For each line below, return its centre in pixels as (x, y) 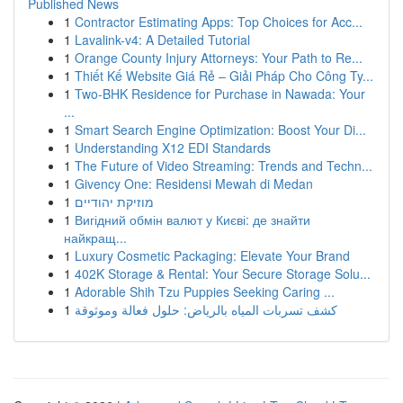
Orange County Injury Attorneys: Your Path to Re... (219, 58)
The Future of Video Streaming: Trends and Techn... (224, 166)
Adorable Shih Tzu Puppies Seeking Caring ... (205, 291)
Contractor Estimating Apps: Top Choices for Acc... (219, 22)
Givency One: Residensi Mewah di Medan (194, 184)
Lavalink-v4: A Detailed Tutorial (162, 40)
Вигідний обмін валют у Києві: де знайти (193, 219)
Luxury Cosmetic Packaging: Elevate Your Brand (212, 255)
